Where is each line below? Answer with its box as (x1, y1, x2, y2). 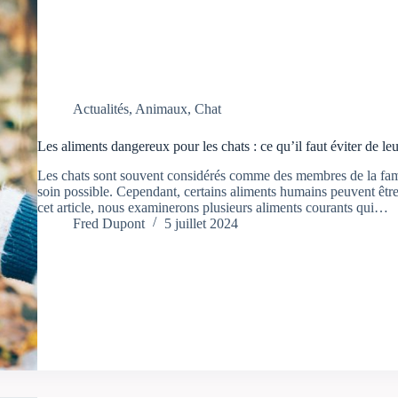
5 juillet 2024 (163, 215, 238, 231)
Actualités (72, 100, 129, 116)
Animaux (134, 100, 187, 116)
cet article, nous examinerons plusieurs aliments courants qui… (36, 199, 388, 215)
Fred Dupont (72, 215, 145, 231)
